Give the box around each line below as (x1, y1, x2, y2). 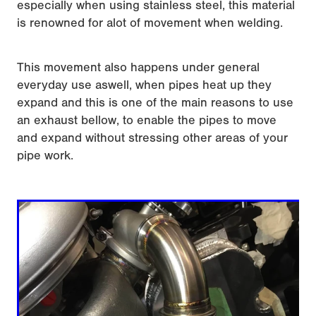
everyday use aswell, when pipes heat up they (17, 77, 272, 92)
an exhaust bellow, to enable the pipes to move (17, 112, 276, 128)
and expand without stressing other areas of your (17, 130, 288, 145)
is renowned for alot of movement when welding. (17, 15, 283, 30)
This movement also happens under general (17, 59, 260, 75)
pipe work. (17, 147, 73, 163)
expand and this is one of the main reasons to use (17, 95, 293, 110)
